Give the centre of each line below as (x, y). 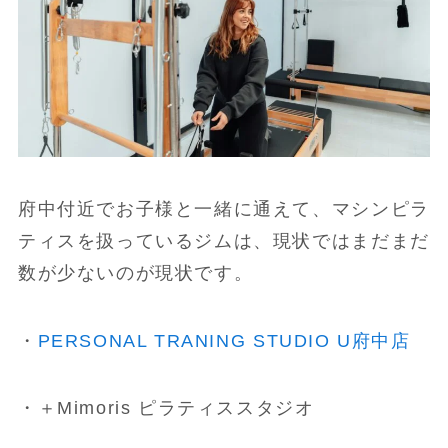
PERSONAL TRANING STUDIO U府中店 (224, 340)
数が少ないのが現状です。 (135, 272)
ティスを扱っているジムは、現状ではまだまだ (223, 240)
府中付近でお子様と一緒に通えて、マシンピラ (223, 208)
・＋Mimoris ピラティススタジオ (166, 408)
